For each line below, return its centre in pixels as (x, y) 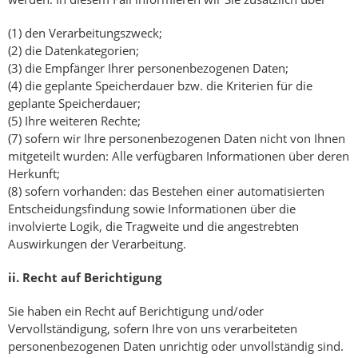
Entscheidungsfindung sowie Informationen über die (152, 209)
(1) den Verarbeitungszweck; (85, 33)
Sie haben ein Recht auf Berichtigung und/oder (136, 311)
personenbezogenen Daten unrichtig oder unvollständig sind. (176, 346)
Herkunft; (34, 174)
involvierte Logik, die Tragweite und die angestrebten (153, 227)
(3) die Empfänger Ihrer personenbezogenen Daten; (148, 68)
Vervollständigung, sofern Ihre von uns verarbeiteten (153, 329)
